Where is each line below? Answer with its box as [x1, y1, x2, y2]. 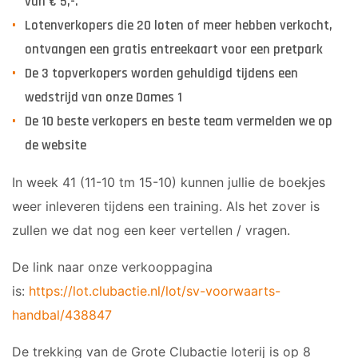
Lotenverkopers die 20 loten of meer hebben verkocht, [25, 17, 332, 34]
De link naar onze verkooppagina [12, 259, 213, 275]
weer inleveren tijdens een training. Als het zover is [12, 198, 320, 214]
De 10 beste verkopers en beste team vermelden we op [25, 113, 332, 130]
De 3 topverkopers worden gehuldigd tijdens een [25, 65, 298, 82]
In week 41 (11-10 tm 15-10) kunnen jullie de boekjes [12, 174, 325, 190]
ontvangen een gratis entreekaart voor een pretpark [25, 41, 323, 58]
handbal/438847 [12, 307, 112, 323]
